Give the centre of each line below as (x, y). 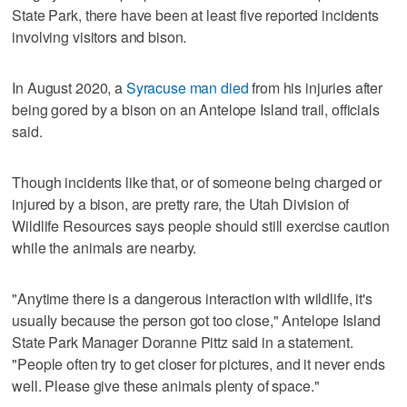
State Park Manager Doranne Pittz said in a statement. (183, 342)
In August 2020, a (69, 87)
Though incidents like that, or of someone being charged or (197, 182)
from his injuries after (316, 87)
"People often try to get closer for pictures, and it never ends (199, 363)
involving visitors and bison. (99, 36)
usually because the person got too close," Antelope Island (197, 320)
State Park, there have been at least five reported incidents (195, 15)
